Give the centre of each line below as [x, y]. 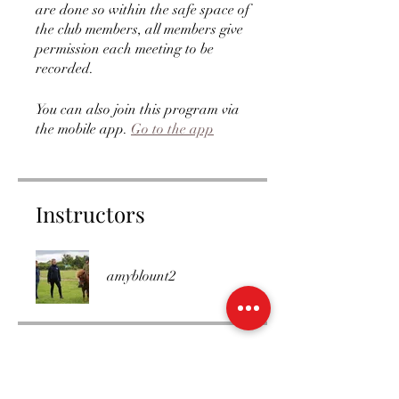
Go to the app [172, 129]
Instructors [90, 214]
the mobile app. [81, 129]
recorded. [65, 69]
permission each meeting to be [125, 49]
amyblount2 [142, 276]
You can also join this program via [138, 110]
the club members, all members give [139, 29]
